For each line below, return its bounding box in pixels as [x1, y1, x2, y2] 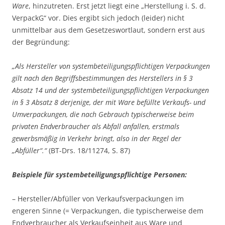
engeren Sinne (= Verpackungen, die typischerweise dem [12, 206, 203, 215]
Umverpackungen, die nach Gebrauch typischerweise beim [12, 109, 194, 119]
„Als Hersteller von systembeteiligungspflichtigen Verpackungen [12, 61, 210, 71]
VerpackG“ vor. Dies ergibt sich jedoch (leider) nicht [12, 13, 184, 23]
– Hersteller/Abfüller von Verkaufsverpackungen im [12, 194, 184, 203]
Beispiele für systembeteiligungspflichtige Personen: [12, 170, 187, 179]
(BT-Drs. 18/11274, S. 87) [47, 146, 130, 155]
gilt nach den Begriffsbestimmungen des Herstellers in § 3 [12, 73, 193, 83]
